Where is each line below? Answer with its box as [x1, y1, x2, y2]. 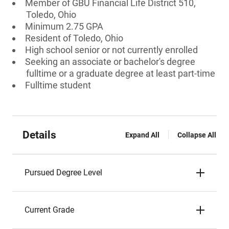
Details [22, 129, 56, 141]
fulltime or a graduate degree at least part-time [26, 68, 215, 79]
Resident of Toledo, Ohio [25, 33, 123, 43]
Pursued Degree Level [25, 168, 102, 177]
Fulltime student [25, 80, 91, 90]
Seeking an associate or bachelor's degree [25, 56, 195, 67]
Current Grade [25, 205, 74, 215]
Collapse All [177, 131, 216, 139]
